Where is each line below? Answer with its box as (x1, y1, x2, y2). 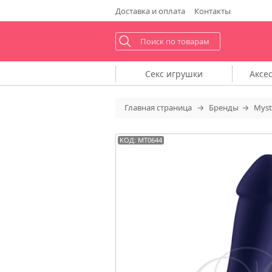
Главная (124, 102, 157, 114)
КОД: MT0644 (119, 135, 162, 144)
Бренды (208, 102, 239, 114)
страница (156, 102, 192, 114)
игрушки (166, 67, 203, 80)
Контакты (194, 5, 231, 16)
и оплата (149, 5, 185, 16)
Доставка (115, 5, 150, 16)
